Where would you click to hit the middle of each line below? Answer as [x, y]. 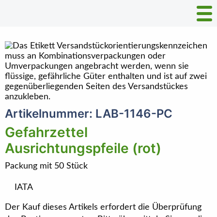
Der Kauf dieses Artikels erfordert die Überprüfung [103, 207]
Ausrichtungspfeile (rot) [83, 148]
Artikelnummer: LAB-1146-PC [89, 114]
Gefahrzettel [46, 132]
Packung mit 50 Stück [46, 166]
